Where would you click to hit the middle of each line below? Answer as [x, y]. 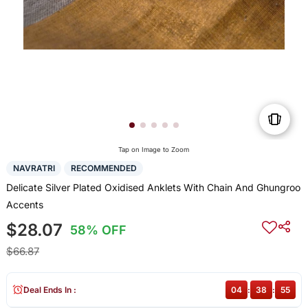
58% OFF [99, 230]
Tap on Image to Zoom [154, 150]
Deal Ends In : [49, 289]
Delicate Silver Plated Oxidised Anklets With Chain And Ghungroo [153, 187]
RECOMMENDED [103, 168]
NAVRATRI [34, 168]
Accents [24, 204]
